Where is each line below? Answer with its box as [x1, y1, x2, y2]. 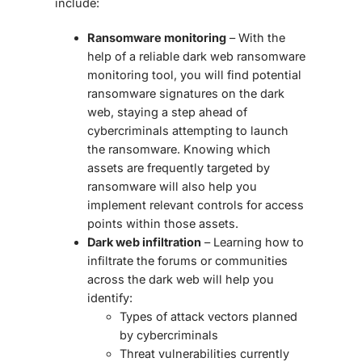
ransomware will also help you [87, 179, 257, 194]
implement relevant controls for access [87, 198, 304, 213]
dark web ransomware [183, 49, 305, 64]
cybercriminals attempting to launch [87, 124, 288, 138]
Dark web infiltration [87, 235, 201, 250]
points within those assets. [87, 217, 242, 231]
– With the [226, 31, 285, 45]
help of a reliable [87, 49, 183, 64]
